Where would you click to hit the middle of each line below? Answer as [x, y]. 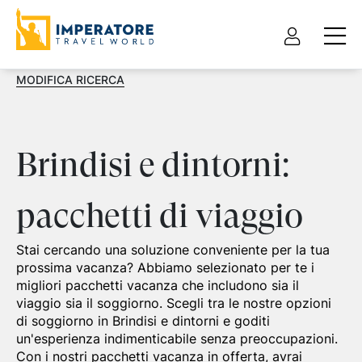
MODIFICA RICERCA [70, 80]
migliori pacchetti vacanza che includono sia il [158, 285]
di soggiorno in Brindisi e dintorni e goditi [143, 321]
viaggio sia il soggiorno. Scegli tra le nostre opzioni [174, 303]
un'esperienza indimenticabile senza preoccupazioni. [177, 339]
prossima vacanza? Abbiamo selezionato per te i [165, 267]
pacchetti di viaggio [160, 215]
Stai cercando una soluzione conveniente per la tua [173, 250]
